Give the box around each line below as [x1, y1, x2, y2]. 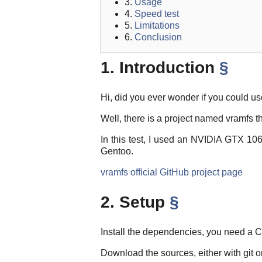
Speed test [135, 9, 179, 19]
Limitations [135, 20, 180, 31]
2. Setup [101, 193, 170, 212]
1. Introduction [101, 58, 219, 77]
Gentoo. [101, 146, 133, 157]
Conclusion [135, 32, 182, 43]
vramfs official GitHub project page [101, 167, 243, 178]
